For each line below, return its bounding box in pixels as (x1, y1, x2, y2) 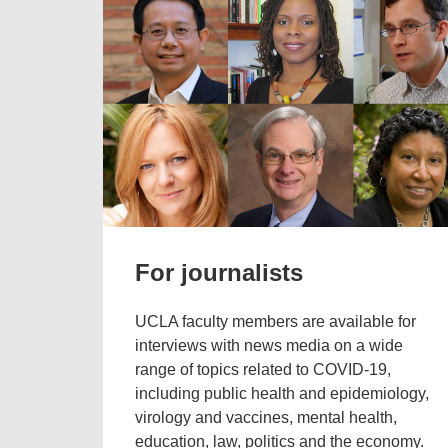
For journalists (134, 259, 303, 287)
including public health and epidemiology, (134, 385, 429, 403)
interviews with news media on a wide (134, 337, 403, 355)
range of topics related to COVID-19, (134, 361, 391, 379)
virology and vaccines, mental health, (134, 409, 397, 427)
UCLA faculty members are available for (134, 313, 416, 331)
